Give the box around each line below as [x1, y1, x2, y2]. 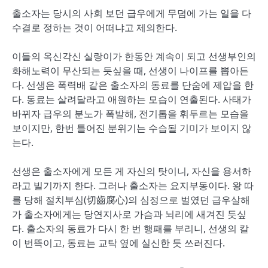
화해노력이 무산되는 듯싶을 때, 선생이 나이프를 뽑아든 [12, 64, 249, 77]
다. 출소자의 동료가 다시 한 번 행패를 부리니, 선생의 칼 [12, 222, 249, 235]
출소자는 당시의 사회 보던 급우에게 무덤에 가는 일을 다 [12, 7, 251, 20]
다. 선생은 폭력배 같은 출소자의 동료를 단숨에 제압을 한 [12, 78, 254, 92]
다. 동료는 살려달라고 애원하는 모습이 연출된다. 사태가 [12, 93, 251, 106]
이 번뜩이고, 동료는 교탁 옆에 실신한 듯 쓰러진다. [12, 236, 225, 249]
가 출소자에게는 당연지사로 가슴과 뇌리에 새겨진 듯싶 [12, 208, 246, 221]
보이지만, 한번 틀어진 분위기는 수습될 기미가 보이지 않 [12, 121, 251, 135]
